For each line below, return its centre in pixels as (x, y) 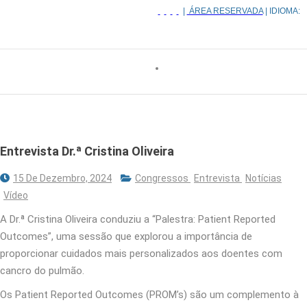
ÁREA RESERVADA (225, 11)
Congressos (163, 178)
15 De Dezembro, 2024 (62, 178)
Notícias (263, 178)
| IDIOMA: (281, 11)
